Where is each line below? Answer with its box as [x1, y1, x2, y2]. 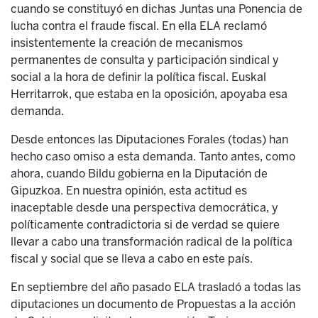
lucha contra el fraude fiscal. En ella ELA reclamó [11, 19, 267, 33]
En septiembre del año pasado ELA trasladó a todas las [11, 280, 301, 294]
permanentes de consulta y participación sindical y [11, 53, 279, 67]
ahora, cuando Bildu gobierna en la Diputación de [11, 167, 268, 180]
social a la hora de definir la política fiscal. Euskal [11, 70, 266, 84]
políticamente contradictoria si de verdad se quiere [11, 218, 280, 231]
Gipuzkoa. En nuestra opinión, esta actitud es [11, 184, 247, 197]
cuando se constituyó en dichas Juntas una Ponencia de [11, 2, 302, 16]
